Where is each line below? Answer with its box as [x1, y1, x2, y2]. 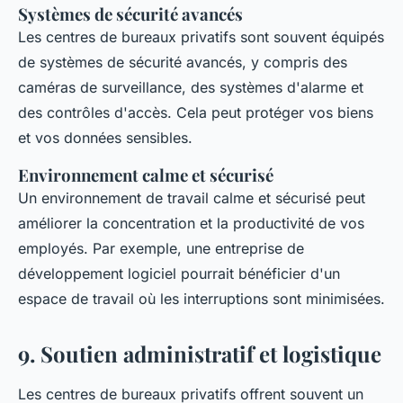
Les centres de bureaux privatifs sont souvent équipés [18, 28, 384, 46]
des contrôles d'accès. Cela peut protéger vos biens [18, 103, 373, 121]
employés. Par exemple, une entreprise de [18, 239, 304, 257]
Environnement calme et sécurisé [18, 164, 273, 186]
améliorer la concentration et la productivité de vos [18, 214, 364, 232]
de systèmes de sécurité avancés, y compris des [18, 53, 347, 71]
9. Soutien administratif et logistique [18, 339, 381, 368]
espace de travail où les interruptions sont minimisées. [18, 290, 385, 308]
